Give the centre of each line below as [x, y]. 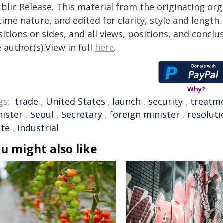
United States [75, 101]
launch [127, 101]
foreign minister [145, 114]
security [166, 101]
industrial [38, 128]
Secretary [82, 114]
